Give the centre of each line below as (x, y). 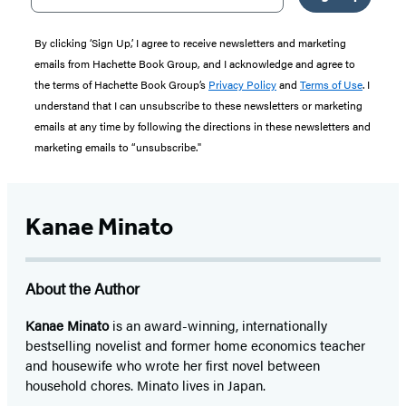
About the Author (82, 288)
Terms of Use (331, 84)
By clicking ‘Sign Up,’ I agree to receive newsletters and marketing (190, 42)
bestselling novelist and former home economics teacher (195, 344)
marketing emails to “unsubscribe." (118, 146)
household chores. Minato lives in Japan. (145, 384)
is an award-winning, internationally (218, 324)
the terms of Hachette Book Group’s (121, 84)
